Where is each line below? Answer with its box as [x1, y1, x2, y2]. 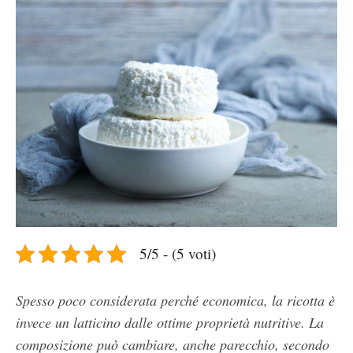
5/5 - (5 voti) [139, 243, 216, 264]
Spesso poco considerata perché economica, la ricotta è [16, 291, 335, 310]
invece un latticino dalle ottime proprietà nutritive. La [16, 313, 324, 333]
